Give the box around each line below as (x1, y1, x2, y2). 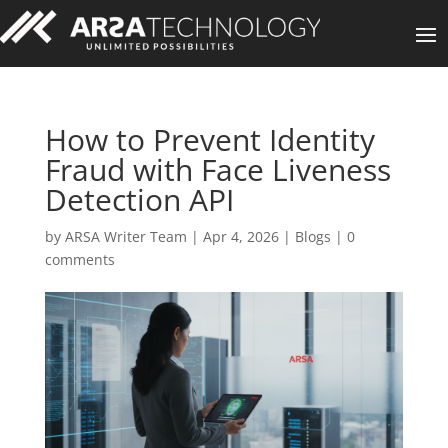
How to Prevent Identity (44, 118, 375, 160)
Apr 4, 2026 (202, 226, 279, 246)
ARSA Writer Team (64, 226, 187, 246)
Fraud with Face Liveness (44, 148, 391, 190)
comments (44, 249, 115, 269)
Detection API (44, 178, 234, 220)
